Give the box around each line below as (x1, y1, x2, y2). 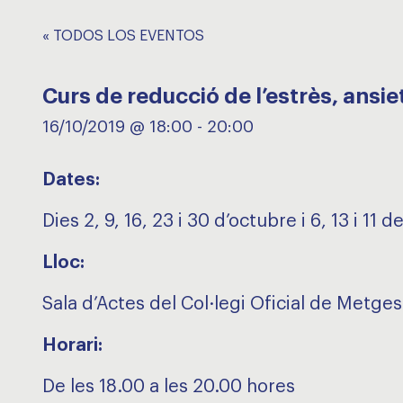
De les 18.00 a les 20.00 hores (42, 378, 295, 396)
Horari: (42, 336, 103, 354)
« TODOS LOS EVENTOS (42, 29, 204, 43)
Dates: (42, 171, 100, 189)
